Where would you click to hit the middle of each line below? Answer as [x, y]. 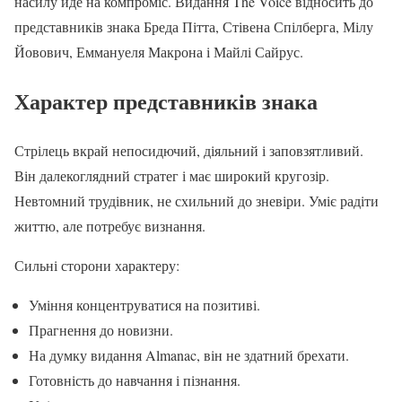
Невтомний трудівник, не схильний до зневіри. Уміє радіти [197, 200]
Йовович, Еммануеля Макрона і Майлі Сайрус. [159, 52]
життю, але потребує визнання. [110, 225]
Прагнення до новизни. [101, 329]
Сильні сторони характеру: [97, 265]
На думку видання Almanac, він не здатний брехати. [189, 354]
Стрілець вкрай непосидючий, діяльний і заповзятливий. [189, 150]
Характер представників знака [166, 100]
